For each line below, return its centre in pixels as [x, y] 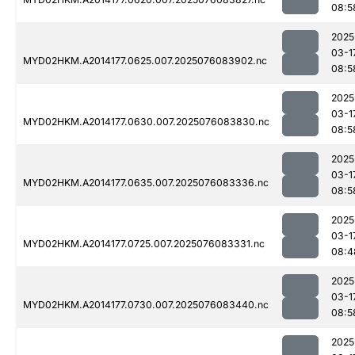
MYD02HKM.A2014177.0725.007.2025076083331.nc [144, 244]
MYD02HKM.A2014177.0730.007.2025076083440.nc [146, 305]
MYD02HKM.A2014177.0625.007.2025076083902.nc [145, 61]
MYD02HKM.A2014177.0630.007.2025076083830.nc [146, 122]
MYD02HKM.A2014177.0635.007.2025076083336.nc [146, 183]
